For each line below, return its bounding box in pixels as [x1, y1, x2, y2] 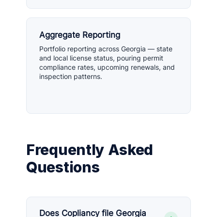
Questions [26, 158, 100, 176]
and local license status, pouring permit [39, 54, 163, 62]
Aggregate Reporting [39, 30, 120, 40]
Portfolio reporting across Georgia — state [39, 45, 172, 53]
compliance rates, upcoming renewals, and [39, 63, 175, 71]
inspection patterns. [39, 72, 102, 80]
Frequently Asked [26, 141, 154, 158]
